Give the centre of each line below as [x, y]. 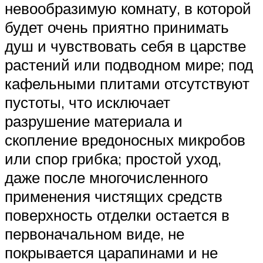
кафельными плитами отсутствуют [127, 84]
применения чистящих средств [114, 196]
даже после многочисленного [106, 178]
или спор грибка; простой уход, [113, 159]
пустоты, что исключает [87, 102]
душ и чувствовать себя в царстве [125, 46]
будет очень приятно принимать [117, 27]
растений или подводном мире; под [129, 65]
